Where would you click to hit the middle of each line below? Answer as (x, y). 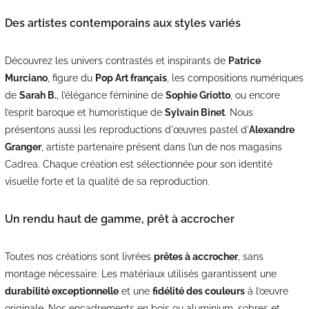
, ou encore (255, 95)
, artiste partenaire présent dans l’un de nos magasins (161, 147)
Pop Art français (131, 78)
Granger (23, 147)
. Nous (239, 112)
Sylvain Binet (195, 112)
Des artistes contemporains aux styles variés (122, 23)
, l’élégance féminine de (111, 95)
